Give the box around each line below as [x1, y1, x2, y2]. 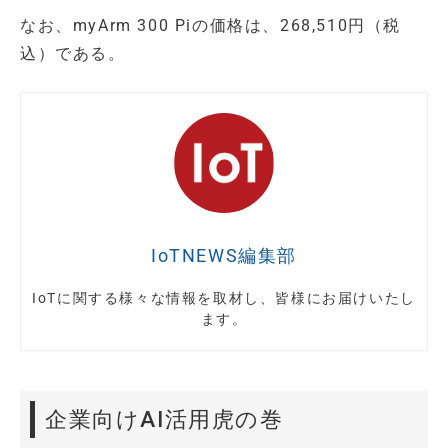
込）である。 [20, 44, 126, 64]
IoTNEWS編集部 [151, 245, 297, 267]
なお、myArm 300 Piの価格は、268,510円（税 [20, 16, 401, 36]
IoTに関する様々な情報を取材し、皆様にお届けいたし [32, 290, 416, 307]
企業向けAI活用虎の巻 [45, 407, 284, 433]
